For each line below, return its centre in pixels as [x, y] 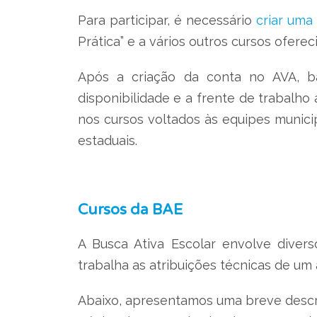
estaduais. [107, 140]
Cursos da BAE [130, 209]
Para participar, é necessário [167, 20]
